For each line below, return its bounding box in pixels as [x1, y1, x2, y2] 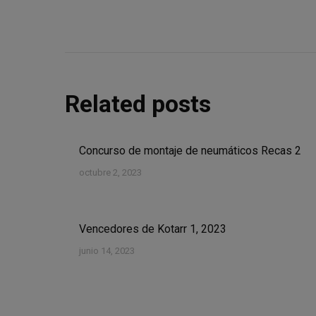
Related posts [65, 90, 211, 118]
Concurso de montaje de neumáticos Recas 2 [79, 144, 301, 157]
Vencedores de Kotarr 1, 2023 [79, 222, 226, 236]
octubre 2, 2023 [79, 167, 142, 178]
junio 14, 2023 [79, 245, 135, 256]
